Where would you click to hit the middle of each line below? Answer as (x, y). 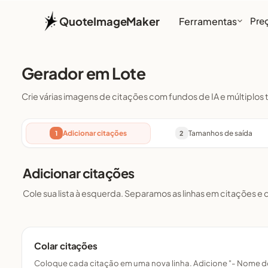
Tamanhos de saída (220, 133)
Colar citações (66, 246)
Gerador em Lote (84, 73)
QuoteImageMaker (109, 21)
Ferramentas (208, 21)
